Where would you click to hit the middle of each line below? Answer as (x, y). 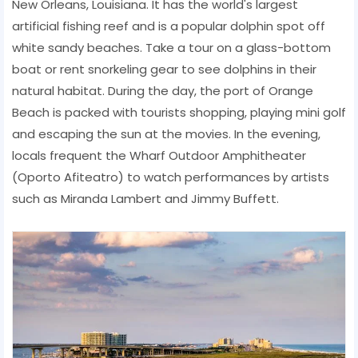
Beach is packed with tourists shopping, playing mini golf (179, 112)
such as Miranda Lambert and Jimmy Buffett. (145, 198)
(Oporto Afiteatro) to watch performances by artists (171, 177)
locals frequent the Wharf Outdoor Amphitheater (159, 155)
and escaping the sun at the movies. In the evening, (166, 133)
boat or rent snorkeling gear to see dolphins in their (164, 69)
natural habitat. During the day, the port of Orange (163, 90)
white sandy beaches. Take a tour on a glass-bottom (171, 47)
